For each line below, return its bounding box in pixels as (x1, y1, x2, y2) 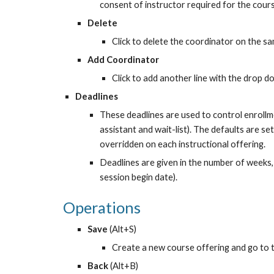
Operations (62, 198, 141, 217)
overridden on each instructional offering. (99, 139, 265, 149)
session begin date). (99, 172, 177, 182)
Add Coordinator (87, 54, 159, 65)
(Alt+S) (109, 224, 136, 234)
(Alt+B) (109, 261, 138, 271)
